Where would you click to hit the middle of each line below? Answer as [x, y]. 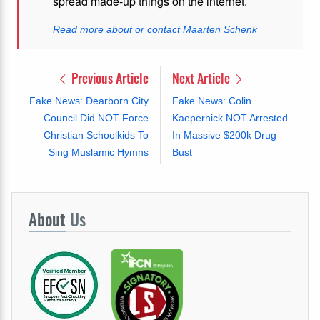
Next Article [202, 78]
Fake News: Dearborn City [89, 101]
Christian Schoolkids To [96, 135]
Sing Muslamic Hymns [98, 152]
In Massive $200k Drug [224, 135]
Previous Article [108, 78]
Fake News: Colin [211, 101]
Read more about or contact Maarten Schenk [155, 30]
